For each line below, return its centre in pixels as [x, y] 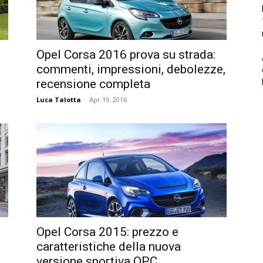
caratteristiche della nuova [109, 246]
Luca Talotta [59, 99]
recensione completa [93, 84]
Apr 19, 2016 [108, 99]
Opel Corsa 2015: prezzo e [107, 232]
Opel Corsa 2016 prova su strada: [126, 54]
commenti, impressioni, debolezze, [131, 69]
